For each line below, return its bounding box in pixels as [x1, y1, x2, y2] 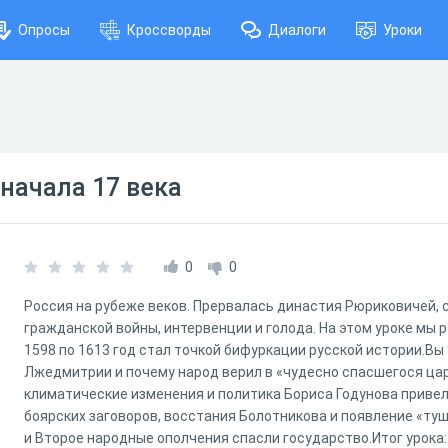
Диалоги [268, 22, 326, 38]
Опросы [18, 22, 70, 38]
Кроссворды [127, 22, 211, 38]
